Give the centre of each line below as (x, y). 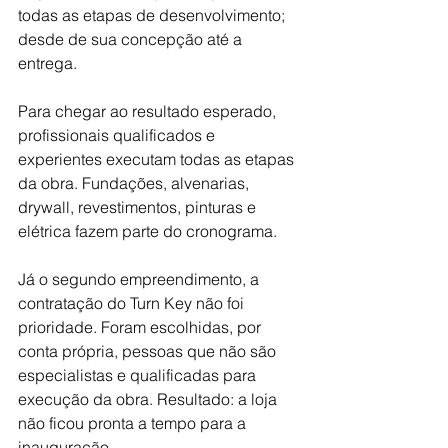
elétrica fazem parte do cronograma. (149, 231)
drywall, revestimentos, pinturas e (139, 207)
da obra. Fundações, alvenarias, (135, 183)
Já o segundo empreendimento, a (140, 279)
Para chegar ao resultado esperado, (149, 111)
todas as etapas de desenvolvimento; (153, 15)
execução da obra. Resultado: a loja (149, 399)
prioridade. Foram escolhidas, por (141, 327)
